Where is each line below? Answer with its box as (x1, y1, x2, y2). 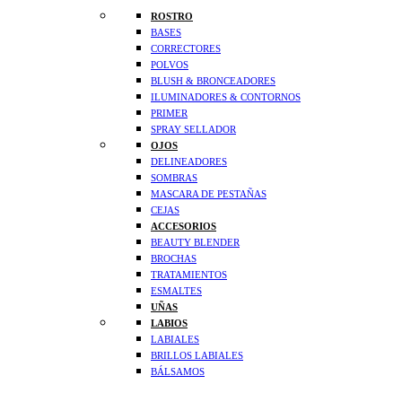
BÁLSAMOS (151, 366, 205, 378)
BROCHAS (151, 253, 197, 265)
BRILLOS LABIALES (151, 350, 243, 362)
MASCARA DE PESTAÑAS (151, 188, 267, 200)
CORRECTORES (151, 43, 221, 55)
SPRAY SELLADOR (151, 124, 236, 135)
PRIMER (151, 108, 188, 119)
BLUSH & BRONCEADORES (151, 75, 275, 87)
